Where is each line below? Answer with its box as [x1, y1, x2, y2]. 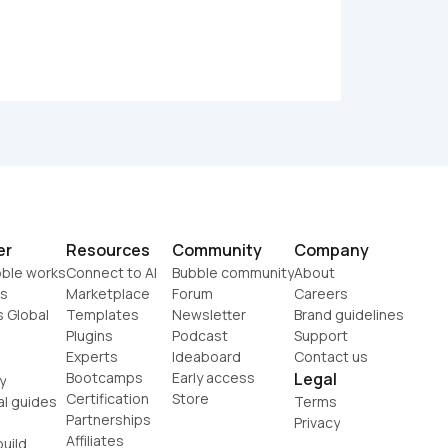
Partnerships [66, 409, 151, 429]
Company [294, 238, 369, 261]
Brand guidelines [294, 304, 404, 324]
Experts [66, 346, 118, 366]
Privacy [294, 412, 340, 432]
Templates [66, 304, 139, 324]
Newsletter [172, 304, 246, 324]
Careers [294, 283, 348, 303]
